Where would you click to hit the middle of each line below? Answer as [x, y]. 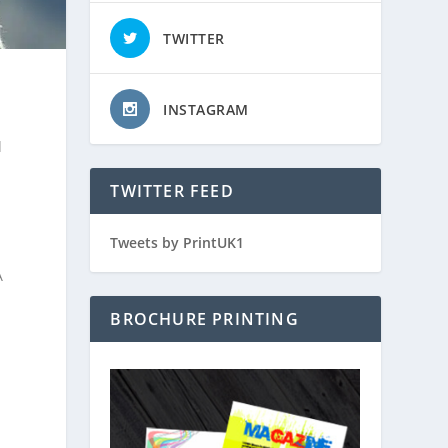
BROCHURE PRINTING [204, 319]
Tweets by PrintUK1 [177, 242]
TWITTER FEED [172, 191]
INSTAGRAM [206, 109]
